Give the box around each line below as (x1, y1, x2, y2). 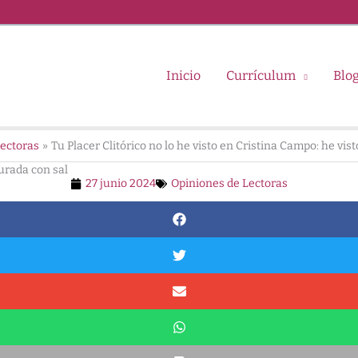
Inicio (166, 68, 201, 83)
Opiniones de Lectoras (171, 177, 288, 190)
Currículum (226, 68, 296, 83)
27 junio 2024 (86, 177, 156, 190)
